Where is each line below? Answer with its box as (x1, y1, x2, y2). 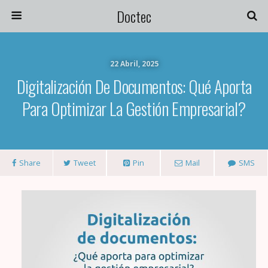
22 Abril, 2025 (109, 59, 159, 69)
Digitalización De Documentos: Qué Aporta (16, 74, 252, 99)
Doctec (117, 5, 151, 27)
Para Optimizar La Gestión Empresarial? (22, 96, 246, 121)
